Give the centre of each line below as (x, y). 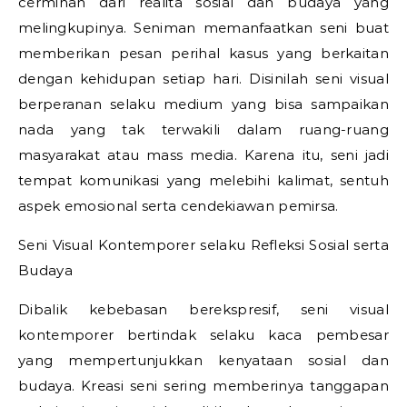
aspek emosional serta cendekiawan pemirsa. (179, 206)
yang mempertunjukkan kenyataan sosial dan (203, 360)
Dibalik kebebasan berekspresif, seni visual (203, 309)
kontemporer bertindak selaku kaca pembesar (203, 335)
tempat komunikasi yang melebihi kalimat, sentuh (203, 180)
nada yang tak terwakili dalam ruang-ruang (203, 129)
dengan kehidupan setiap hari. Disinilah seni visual (203, 79)
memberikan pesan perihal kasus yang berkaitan (203, 53)
